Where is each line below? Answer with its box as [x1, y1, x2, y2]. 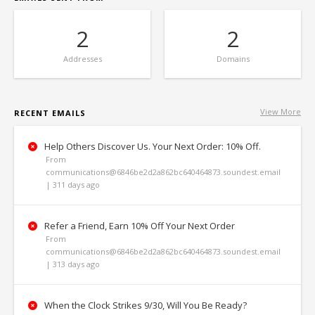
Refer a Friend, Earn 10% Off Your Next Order [42, 219, 235, 232]
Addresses [63, 53, 102, 64]
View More [260, 106, 301, 117]
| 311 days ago [46, 179, 100, 190]
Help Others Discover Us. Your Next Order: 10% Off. [42, 140, 261, 153]
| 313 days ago [46, 259, 100, 269]
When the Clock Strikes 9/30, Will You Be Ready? [42, 299, 247, 311]
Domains [216, 53, 250, 64]
